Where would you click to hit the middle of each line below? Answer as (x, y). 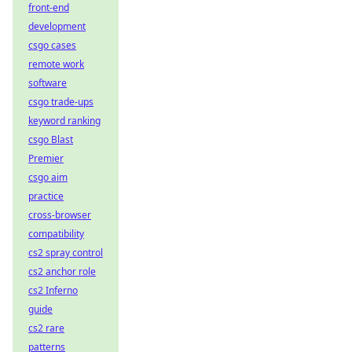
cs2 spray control (66, 253)
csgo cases (52, 45)
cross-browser (60, 215)
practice (46, 196)
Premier (46, 158)
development (57, 26)
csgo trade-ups (61, 102)
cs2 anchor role (62, 271)
